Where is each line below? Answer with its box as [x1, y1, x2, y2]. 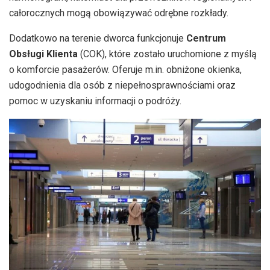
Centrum [186, 33, 226, 45]
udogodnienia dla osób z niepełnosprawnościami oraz [9, 80, 236, 92]
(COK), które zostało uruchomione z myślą [78, 48, 257, 60]
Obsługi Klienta [9, 48, 78, 60]
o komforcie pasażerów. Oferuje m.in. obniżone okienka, [9, 64, 242, 76]
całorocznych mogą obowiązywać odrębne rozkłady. [9, 7, 228, 19]
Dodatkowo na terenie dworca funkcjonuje [9, 33, 186, 45]
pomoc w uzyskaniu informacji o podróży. [9, 95, 181, 107]
